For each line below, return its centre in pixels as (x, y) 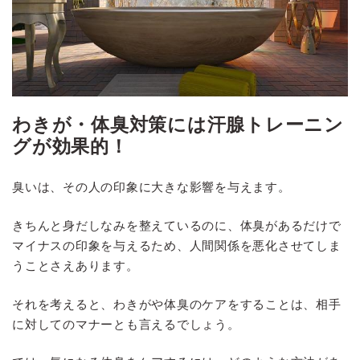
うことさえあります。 (76, 265)
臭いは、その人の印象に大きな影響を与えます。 (151, 186)
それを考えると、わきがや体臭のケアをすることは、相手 (177, 304)
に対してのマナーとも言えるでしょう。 (126, 324)
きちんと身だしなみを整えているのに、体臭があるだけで (177, 225)
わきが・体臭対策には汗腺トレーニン (178, 125)
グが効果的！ (70, 147)
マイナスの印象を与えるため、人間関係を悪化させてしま (177, 245)
